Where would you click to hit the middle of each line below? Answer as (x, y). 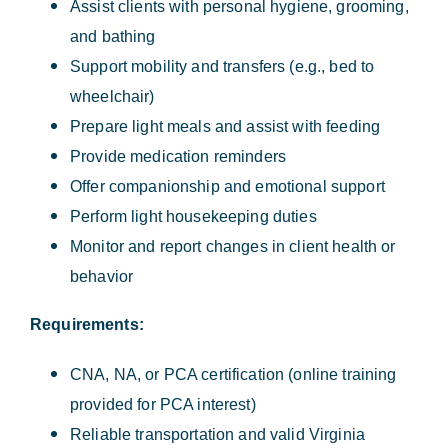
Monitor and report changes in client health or (233, 247)
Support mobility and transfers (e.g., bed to (222, 67)
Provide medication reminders (178, 157)
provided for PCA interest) (163, 405)
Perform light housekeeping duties (193, 217)
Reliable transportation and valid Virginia (218, 435)
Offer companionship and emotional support (227, 187)
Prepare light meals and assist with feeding (225, 127)
